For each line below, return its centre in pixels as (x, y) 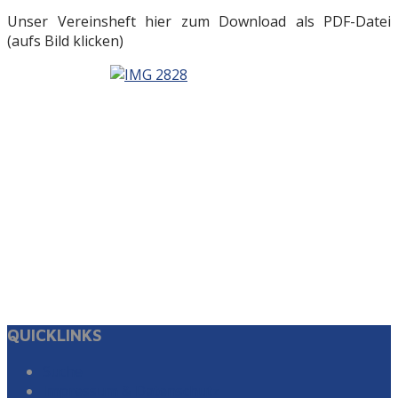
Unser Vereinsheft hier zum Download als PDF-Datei (199, 22)
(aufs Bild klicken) (65, 41)
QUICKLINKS (55, 334)
